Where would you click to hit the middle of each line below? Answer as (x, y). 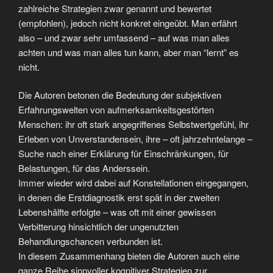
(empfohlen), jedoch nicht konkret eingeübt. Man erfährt (128, 23)
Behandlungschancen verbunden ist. (90, 241)
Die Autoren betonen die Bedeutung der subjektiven (120, 95)
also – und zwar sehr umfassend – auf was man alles (124, 37)
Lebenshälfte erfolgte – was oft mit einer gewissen (117, 212)
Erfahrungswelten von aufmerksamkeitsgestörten (116, 109)
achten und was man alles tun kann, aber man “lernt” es (129, 52)
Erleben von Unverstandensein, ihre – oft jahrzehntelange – (135, 139)
